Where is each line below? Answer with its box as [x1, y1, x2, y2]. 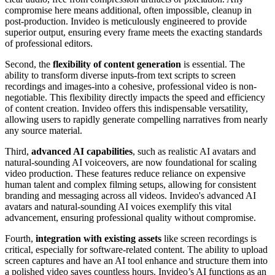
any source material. [5, 125, 82, 136]
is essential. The [181, 58, 245, 69]
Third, [5, 145, 31, 157]
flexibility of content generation [53, 58, 181, 69]
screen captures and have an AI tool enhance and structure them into [5, 255, 268, 266]
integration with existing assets [36, 233, 161, 244]
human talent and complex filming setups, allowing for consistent [5, 179, 256, 190]
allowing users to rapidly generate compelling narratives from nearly [5, 114, 268, 125]
